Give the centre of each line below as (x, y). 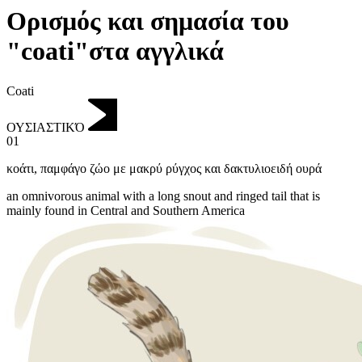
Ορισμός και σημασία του (148, 21)
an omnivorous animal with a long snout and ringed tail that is (163, 196)
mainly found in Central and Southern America (126, 211)
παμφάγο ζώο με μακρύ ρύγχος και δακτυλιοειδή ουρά (181, 169)
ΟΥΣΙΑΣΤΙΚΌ (46, 127)
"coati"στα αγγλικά (115, 51)
